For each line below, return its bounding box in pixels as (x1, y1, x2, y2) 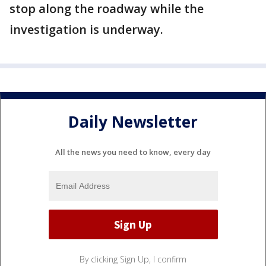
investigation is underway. (9, 21, 163, 38)
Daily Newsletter (68, 110, 198, 132)
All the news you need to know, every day (55, 147, 211, 158)
